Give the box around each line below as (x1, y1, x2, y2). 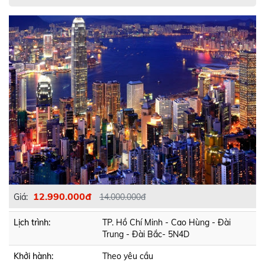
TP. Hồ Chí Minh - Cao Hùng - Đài (102, 217, 231, 228)
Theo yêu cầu (102, 251, 153, 261)
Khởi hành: (14, 251, 53, 261)
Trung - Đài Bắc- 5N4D (102, 229, 189, 240)
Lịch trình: (14, 217, 50, 228)
